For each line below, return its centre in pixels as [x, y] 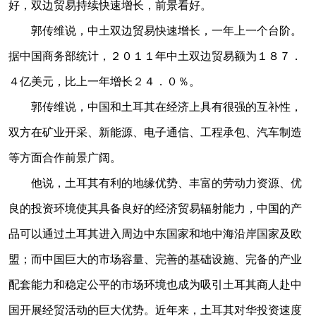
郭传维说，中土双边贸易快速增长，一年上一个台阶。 [155, 30]
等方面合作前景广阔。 [65, 157]
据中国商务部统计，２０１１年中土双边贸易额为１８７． [155, 55]
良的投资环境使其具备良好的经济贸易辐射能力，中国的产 [155, 208]
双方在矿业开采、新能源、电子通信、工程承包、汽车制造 [155, 132]
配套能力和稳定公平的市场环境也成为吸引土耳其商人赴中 [155, 284]
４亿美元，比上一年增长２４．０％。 [104, 81]
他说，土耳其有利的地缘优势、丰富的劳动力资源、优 [155, 182]
